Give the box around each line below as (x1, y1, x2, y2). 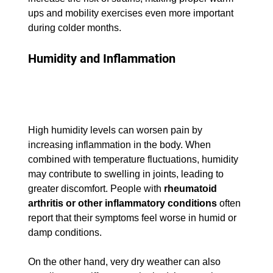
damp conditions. (27, 227, 102, 238)
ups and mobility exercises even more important (27, 8, 236, 19)
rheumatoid (163, 183, 219, 194)
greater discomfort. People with (27, 183, 164, 194)
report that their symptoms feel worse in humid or (27, 212, 239, 223)
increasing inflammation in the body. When (27, 139, 213, 150)
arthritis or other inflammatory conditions (27, 197, 217, 208)
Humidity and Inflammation (27, 51, 175, 66)
